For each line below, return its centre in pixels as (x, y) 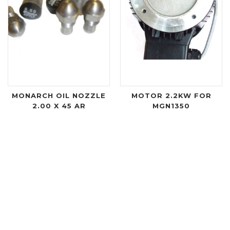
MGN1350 (171, 106)
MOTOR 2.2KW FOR (171, 95)
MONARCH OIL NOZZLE (59, 95)
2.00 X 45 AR (59, 106)
